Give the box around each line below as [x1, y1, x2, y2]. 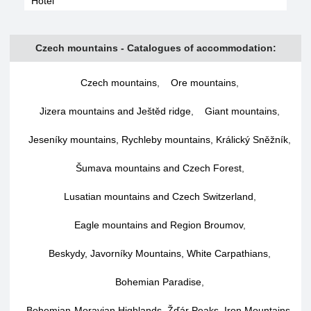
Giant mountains [205, 105, 277, 117]
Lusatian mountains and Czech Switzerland [63, 190, 253, 202]
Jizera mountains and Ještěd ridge [40, 105, 191, 117]
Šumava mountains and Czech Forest [75, 162, 242, 174]
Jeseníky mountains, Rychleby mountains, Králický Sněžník [28, 133, 288, 145]
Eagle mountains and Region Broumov [74, 219, 243, 230]
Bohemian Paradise [115, 276, 201, 287]
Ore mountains [171, 76, 236, 88]
